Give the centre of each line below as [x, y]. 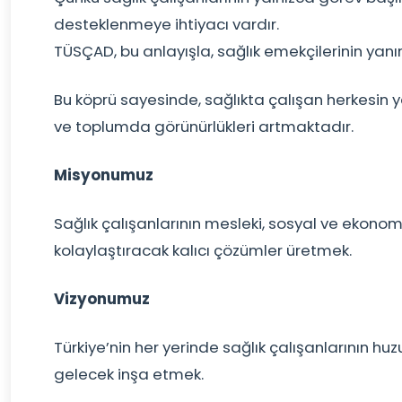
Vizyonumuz [102, 299]
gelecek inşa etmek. [129, 374]
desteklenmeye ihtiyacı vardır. [166, 24]
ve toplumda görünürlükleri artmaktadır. [204, 127]
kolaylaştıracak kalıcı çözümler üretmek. [203, 250]
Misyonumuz [104, 175]
